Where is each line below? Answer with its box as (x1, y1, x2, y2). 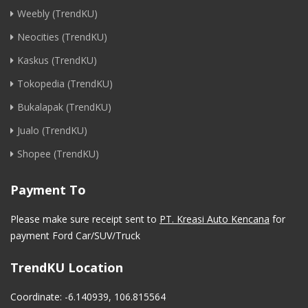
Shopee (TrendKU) (17, 147, 99, 160)
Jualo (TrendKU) (17, 124, 87, 137)
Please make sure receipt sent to (10, 212, 159, 225)
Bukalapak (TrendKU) (17, 100, 111, 113)
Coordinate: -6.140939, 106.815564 (10, 290, 166, 303)
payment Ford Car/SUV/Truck (10, 229, 140, 242)
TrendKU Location (10, 259, 123, 276)
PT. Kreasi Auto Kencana (159, 212, 269, 225)
